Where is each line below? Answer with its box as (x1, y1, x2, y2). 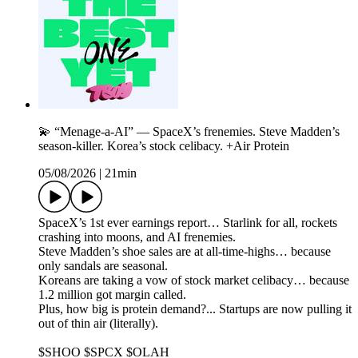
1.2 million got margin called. (38, 288, 186, 302)
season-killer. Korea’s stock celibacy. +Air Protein (38, 139, 289, 153)
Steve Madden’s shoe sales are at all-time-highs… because (38, 245, 331, 259)
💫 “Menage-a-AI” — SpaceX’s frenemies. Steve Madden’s (38, 125, 340, 139)
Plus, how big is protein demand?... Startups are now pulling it (38, 302, 352, 316)
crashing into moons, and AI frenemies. (38, 230, 236, 245)
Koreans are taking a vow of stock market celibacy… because (38, 273, 349, 288)
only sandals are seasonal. (38, 259, 168, 273)
